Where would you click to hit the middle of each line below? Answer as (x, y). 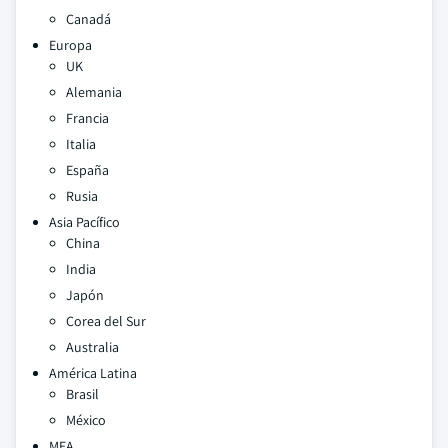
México (86, 420)
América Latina (93, 373)
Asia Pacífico (84, 222)
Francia (87, 118)
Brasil (82, 394)
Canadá (88, 19)
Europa (70, 45)
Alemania (94, 92)
